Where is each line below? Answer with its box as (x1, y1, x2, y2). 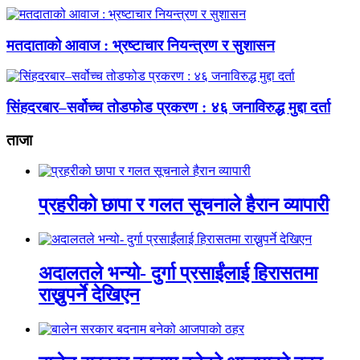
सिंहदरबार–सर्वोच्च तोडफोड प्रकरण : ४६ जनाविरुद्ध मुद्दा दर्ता (6, 99, 330, 117)
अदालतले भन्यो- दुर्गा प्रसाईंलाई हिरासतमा (39, 263, 317, 284)
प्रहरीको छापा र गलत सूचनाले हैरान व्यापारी (39, 194, 329, 216)
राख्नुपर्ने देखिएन (39, 284, 140, 306)
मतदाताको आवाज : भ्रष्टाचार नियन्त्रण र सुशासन (6, 36, 275, 54)
